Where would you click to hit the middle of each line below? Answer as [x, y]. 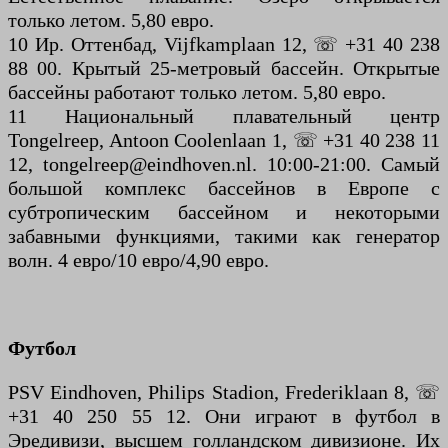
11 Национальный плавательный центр [224, 116]
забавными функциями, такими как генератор [224, 236]
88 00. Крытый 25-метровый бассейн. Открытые [224, 68]
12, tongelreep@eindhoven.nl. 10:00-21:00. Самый [224, 164]
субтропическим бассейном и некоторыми [224, 212]
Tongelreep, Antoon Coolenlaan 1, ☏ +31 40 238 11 [224, 140]
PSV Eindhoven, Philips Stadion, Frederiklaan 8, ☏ [224, 392]
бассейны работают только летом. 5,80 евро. [197, 92]
